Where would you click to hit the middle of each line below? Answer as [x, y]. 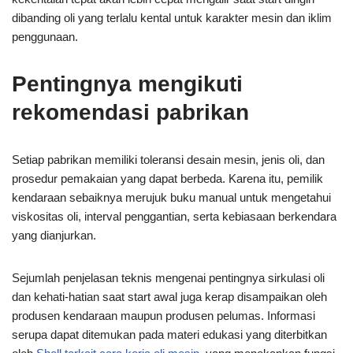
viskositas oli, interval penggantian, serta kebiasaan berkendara [174, 216]
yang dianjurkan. [54, 235]
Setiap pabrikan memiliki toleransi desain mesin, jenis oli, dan [168, 159]
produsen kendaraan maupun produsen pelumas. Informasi [163, 315]
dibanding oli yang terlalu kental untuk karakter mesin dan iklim [172, 17]
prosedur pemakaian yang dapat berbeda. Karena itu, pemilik [167, 178]
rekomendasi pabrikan [130, 112]
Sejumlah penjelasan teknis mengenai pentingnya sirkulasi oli [168, 277]
